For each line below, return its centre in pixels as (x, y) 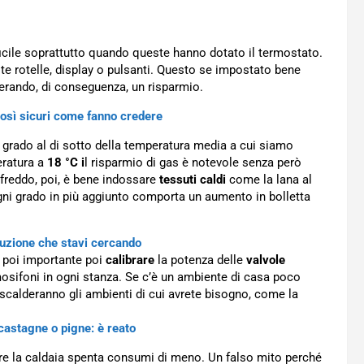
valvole (266, 260)
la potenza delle (200, 260)
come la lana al (269, 180)
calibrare (130, 260)
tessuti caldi (191, 180)
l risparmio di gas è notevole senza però (193, 162)
